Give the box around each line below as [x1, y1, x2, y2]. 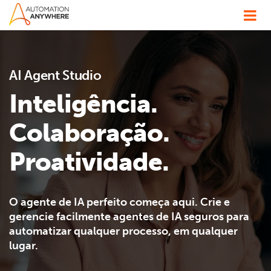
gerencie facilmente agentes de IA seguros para [9, 210, 249, 223]
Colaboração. [9, 118, 169, 148]
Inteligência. [9, 89, 157, 119]
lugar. [9, 239, 38, 252]
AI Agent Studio [9, 67, 102, 83]
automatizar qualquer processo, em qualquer [9, 224, 238, 238]
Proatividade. [9, 147, 169, 177]
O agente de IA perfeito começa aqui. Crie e [9, 195, 230, 209]
